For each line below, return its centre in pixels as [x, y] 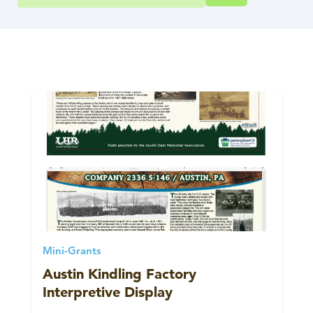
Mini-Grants [72, 252]
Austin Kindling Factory [119, 274]
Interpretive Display [108, 292]
